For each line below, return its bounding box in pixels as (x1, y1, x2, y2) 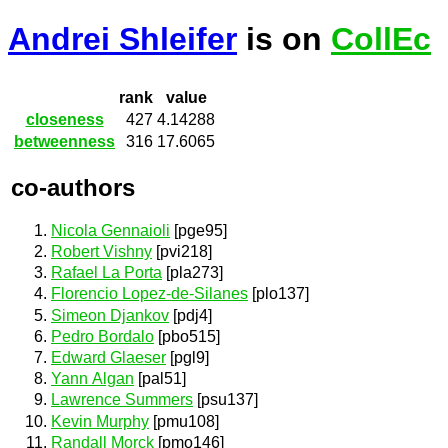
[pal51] (134, 370, 186, 388)
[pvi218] (152, 243, 212, 261)
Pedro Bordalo (51, 327, 154, 345)
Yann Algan (51, 370, 134, 388)
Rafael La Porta (51, 264, 162, 282)
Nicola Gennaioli (51, 221, 170, 239)
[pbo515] (154, 327, 220, 345)
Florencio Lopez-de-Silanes (51, 285, 248, 303)
